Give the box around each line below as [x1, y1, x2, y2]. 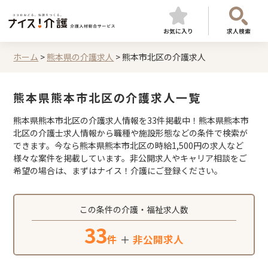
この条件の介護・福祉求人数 [80, 203, 188, 215]
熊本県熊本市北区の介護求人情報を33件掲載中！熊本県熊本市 [13, 114, 249, 126]
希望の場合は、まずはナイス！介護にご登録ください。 [13, 165, 223, 176]
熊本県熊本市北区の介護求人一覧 [13, 89, 201, 105]
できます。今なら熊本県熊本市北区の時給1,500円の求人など [13, 139, 244, 151]
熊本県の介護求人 [47, 51, 114, 63]
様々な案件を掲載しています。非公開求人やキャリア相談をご [13, 152, 248, 164]
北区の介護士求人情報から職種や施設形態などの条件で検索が [13, 127, 248, 139]
